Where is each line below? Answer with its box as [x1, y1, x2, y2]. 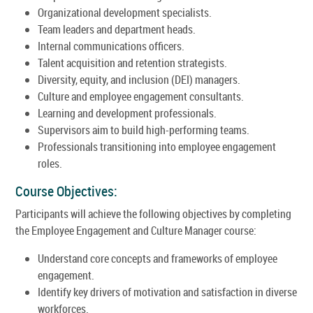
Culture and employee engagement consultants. [38, 88, 244, 104]
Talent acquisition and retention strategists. [38, 54, 227, 71]
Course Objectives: [15, 181, 117, 201]
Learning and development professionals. [38, 105, 217, 121]
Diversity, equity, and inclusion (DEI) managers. [38, 71, 240, 87]
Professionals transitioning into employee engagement [38, 138, 276, 154]
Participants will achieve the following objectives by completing [15, 205, 291, 221]
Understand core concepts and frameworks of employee [38, 250, 277, 266]
